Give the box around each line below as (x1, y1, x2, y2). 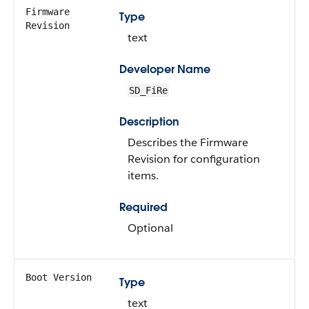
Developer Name (119, 62, 210, 77)
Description (119, 114, 179, 129)
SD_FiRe (129, 85, 168, 96)
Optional (128, 221, 173, 235)
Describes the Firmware (128, 135, 248, 150)
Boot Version (26, 272, 92, 283)
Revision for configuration (128, 152, 260, 166)
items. (128, 168, 159, 183)
